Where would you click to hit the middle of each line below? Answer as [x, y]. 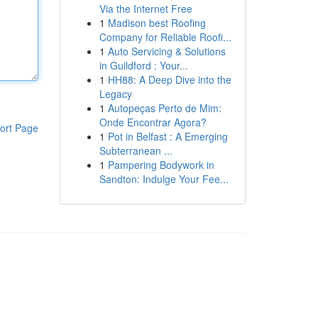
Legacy [115, 94]
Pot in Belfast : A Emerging [168, 136]
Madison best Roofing [157, 23]
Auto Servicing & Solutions [166, 51]
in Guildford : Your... [143, 65]
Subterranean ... [136, 150]
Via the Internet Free [146, 9]
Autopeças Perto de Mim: [164, 108]
